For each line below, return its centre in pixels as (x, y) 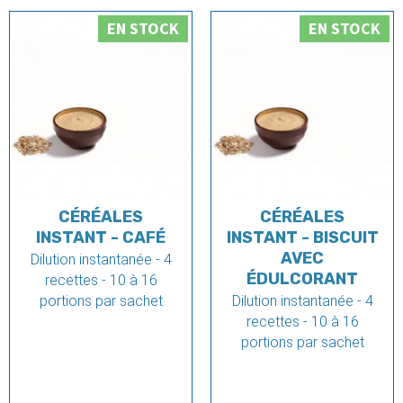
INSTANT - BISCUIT (302, 238)
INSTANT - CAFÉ (101, 238)
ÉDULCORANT (302, 279)
